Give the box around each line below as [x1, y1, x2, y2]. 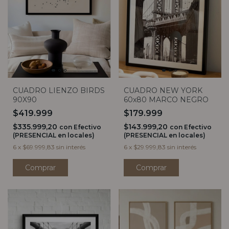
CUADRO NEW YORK [123, 86, 202, 96]
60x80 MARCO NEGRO [123, 95, 209, 105]
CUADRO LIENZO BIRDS [13, 86, 105, 96]
